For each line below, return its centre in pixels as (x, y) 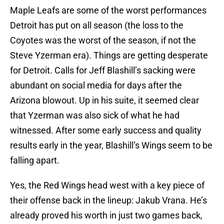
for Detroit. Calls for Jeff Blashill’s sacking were (103, 70)
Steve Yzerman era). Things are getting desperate (109, 55)
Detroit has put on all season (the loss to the (97, 25)
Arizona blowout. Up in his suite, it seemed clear (104, 100)
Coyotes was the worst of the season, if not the (103, 40)
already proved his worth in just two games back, (106, 215)
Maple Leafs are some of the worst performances (108, 10)
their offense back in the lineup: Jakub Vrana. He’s (108, 200)
